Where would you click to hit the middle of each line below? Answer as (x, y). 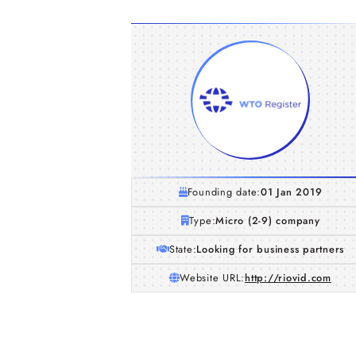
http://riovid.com (288, 278)
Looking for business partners (271, 249)
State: (183, 249)
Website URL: (213, 278)
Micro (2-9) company (268, 221)
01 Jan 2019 (292, 192)
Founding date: (224, 192)
